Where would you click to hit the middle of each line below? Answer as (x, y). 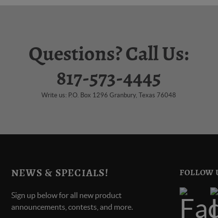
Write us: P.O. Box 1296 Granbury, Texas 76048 (109, 95)
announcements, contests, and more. (72, 207)
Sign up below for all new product (66, 195)
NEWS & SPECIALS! (60, 173)
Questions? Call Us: (109, 54)
